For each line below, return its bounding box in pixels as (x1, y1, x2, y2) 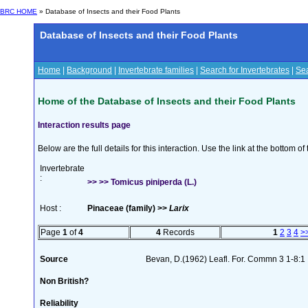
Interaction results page (38, 120, 131, 130)
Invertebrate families (118, 65, 194, 75)
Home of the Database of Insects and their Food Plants (38, 95, 296, 107)
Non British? (40, 276, 89, 286)
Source (40, 254, 68, 264)
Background (67, 65, 112, 75)
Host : (40, 203, 61, 213)
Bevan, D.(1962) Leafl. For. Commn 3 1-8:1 (146, 254, 305, 264)
